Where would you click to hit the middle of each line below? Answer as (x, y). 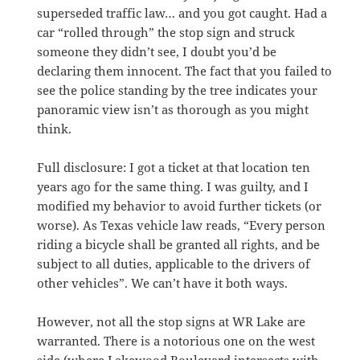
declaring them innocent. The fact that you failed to (185, 70)
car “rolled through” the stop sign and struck (166, 32)
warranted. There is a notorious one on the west (176, 340)
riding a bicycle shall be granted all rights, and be (179, 244)
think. (55, 128)
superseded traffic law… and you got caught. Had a (182, 12)
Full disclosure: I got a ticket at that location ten (174, 167)
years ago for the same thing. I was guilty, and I (173, 186)
